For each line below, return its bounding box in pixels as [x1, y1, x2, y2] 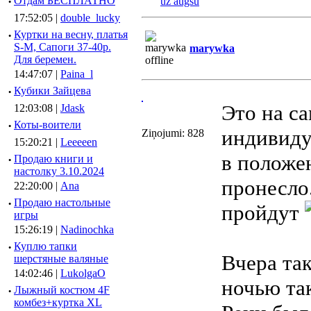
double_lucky [60, 12, 120, 24]
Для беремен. [14, 53, 76, 65]
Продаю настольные [14, 196, 110, 208]
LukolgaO [60, 267, 106, 279]
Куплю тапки [14, 240, 77, 252]
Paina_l [60, 68, 93, 80]
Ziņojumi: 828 [142, 127, 204, 139]
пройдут [221, 201, 305, 225]
